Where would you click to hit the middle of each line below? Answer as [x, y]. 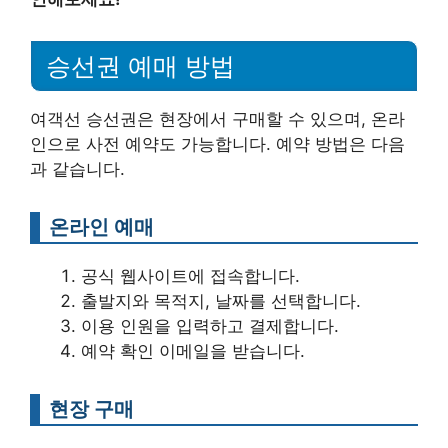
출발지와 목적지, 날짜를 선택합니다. [221, 301]
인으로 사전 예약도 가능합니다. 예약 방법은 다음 [217, 144]
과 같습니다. [77, 169]
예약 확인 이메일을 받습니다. [193, 351]
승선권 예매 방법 [140, 66]
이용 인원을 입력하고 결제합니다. [210, 326]
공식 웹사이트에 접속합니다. [190, 276]
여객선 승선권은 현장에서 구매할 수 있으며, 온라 [217, 119]
